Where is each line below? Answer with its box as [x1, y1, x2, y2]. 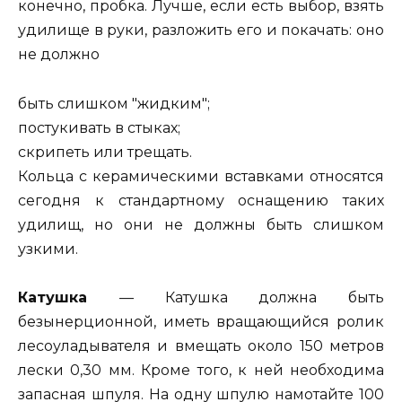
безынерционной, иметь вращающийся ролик [18, 312, 384, 330]
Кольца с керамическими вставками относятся [18, 167, 384, 185]
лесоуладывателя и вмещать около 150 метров [18, 336, 384, 354]
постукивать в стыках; [18, 118, 180, 136]
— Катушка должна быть [118, 288, 384, 306]
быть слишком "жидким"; [18, 94, 210, 112]
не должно [18, 46, 100, 64]
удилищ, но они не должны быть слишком [18, 215, 384, 233]
